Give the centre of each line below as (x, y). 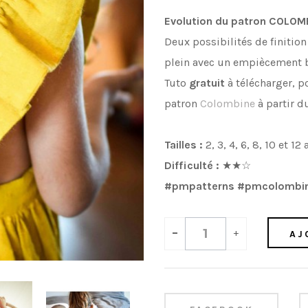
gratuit (207, 82)
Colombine (228, 103)
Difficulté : (193, 165)
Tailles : (184, 144)
